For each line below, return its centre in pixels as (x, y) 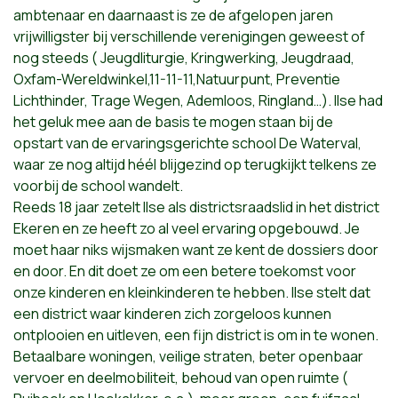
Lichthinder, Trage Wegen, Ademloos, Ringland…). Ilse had (198, 100)
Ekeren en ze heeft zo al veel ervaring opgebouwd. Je (187, 228)
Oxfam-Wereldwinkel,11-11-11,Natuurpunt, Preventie (177, 79)
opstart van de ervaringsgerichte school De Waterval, (187, 143)
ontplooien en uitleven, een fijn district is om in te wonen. (196, 335)
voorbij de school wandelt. (98, 186)
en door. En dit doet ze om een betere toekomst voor (185, 271)
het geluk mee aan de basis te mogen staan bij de (173, 122)
